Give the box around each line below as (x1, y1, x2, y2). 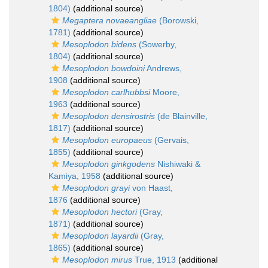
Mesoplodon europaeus (62, 135, 152, 145)
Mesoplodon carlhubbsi (62, 87, 150, 97)
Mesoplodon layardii (62, 231, 138, 240)
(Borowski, (157, 16, 199, 25)
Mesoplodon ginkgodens (62, 159, 155, 169)
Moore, (150, 87, 179, 97)
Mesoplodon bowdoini (62, 63, 145, 73)
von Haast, (130, 183, 173, 193)
